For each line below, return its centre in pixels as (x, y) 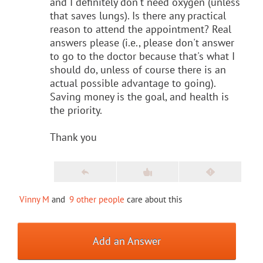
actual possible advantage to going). (133, 83)
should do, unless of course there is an (138, 69)
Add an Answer (127, 241)
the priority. (76, 110)
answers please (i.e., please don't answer (142, 42)
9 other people (97, 199)
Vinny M (34, 199)
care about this (153, 199)
